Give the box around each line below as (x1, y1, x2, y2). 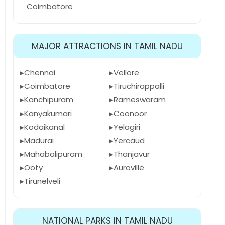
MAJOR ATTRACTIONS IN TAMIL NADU (32, 40, 183, 52)
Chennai (24, 67, 55, 78)
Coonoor (113, 108, 147, 119)
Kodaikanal (24, 122, 65, 132)
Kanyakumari (24, 108, 72, 119)
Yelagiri (113, 122, 140, 132)
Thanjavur (113, 149, 150, 159)
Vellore (113, 67, 139, 78)
